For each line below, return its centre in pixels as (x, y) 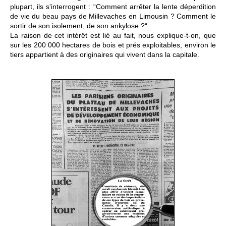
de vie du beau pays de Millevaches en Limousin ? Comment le (113, 16)
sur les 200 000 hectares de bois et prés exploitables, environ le (113, 45)
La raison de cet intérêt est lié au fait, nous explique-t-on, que (113, 35)
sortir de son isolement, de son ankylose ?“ (79, 26)
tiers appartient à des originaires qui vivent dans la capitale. (105, 54)
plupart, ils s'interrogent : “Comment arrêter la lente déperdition (113, 7)
